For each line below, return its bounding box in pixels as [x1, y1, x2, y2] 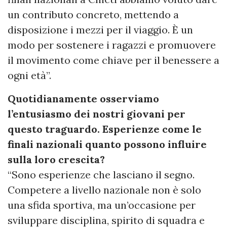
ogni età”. [8, 68, 51, 82]
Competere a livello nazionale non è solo [8, 183, 201, 196]
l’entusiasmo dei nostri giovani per [8, 107, 185, 120]
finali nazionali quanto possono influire [8, 137, 207, 150]
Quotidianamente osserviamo [8, 92, 159, 105]
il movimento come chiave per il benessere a [8, 53, 219, 66]
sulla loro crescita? [8, 153, 105, 166]
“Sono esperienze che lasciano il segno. [8, 168, 195, 181]
